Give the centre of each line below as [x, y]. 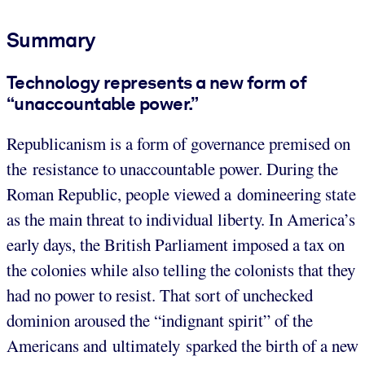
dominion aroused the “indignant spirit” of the [160, 321]
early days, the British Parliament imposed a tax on [176, 245]
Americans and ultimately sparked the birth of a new [182, 346]
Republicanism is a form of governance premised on [178, 144]
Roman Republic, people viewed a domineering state [181, 194]
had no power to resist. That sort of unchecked [160, 295]
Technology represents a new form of [156, 82]
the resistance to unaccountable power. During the [172, 169]
